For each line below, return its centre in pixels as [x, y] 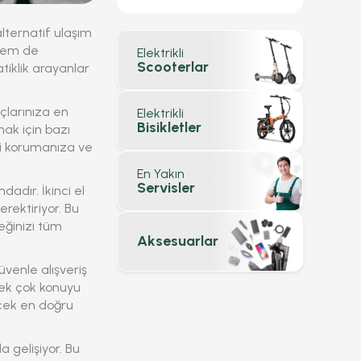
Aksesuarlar [178, 241]
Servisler [166, 187]
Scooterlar [173, 66]
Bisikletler [169, 127]
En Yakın [161, 173]
